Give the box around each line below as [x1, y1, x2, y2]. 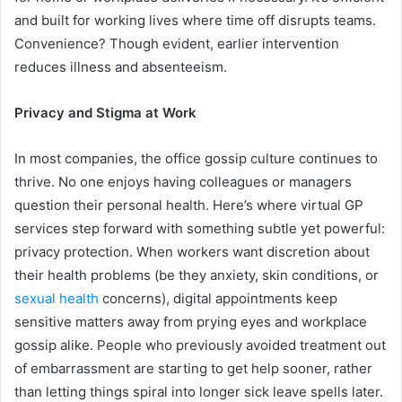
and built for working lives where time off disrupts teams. [14, 12, 376, 29]
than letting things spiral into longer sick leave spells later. [14, 383, 383, 400]
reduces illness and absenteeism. [14, 58, 227, 75]
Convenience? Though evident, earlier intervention [14, 35, 339, 52]
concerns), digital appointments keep [99, 290, 337, 307]
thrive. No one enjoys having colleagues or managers [14, 173, 352, 190]
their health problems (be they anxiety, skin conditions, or [14, 267, 379, 284]
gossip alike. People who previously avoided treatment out [14, 336, 386, 354]
